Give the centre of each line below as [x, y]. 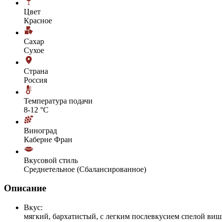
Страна [36, 71]
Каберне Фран [48, 139]
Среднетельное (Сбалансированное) [85, 169]
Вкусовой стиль [51, 160]
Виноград [40, 130]
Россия [35, 80]
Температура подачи [58, 101]
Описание [25, 188]
